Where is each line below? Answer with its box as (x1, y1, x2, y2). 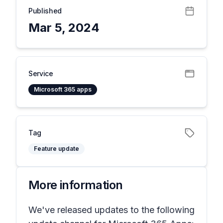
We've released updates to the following (28, 205, 195, 215)
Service (28, 69, 53, 78)
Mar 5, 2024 (28, 20, 100, 35)
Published (28, 6, 62, 15)
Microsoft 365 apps (34, 86, 92, 93)
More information (28, 178, 123, 192)
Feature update (34, 145, 79, 152)
